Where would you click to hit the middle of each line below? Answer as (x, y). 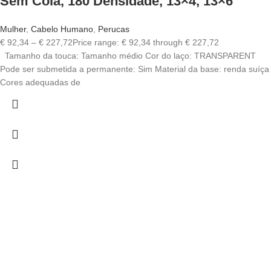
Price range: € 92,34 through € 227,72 (146, 43)
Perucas (114, 29)
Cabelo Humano (62, 29)
